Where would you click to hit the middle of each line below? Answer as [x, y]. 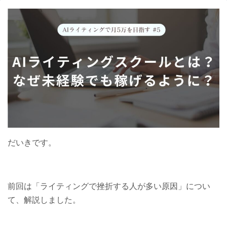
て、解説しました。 [44, 200]
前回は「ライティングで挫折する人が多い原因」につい [109, 186]
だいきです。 [32, 142]
